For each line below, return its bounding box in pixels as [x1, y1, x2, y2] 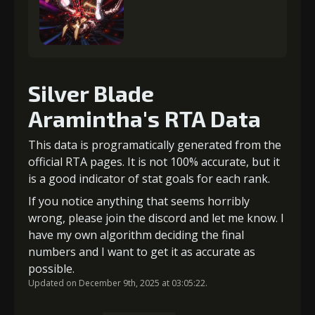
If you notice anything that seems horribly [28, 193, 250, 209]
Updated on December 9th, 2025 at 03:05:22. [28, 276, 207, 289]
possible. [28, 260, 75, 276]
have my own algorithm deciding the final [28, 226, 244, 243]
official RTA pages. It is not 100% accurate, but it [28, 153, 280, 169]
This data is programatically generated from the [28, 136, 281, 153]
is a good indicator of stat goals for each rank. [28, 170, 270, 186]
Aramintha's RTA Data [28, 104, 261, 131]
